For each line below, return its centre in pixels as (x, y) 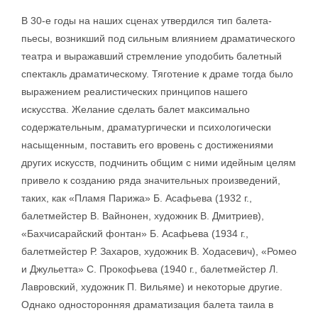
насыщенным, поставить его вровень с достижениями (147, 145)
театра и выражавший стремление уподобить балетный (152, 56)
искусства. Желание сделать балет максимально (136, 109)
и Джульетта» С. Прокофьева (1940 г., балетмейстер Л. (150, 269)
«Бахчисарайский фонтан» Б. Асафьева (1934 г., (135, 234)
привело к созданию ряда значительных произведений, (151, 180)
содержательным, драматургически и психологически (146, 127)
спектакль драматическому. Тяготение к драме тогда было (157, 74)
